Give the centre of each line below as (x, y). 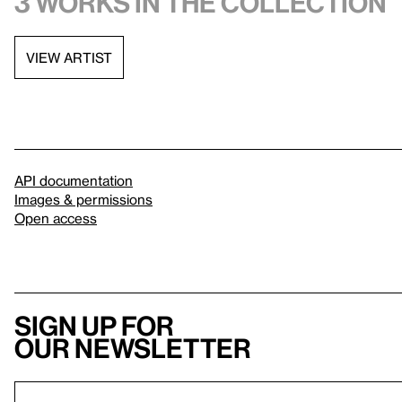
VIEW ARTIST (69, 57)
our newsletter (133, 349)
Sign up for (94, 326)
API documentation (74, 181)
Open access (56, 218)
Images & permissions (83, 200)
